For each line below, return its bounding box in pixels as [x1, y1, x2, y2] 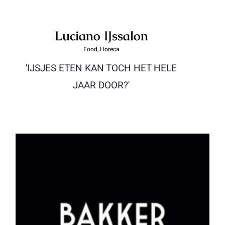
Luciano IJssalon [54, 27, 148, 44]
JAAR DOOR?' [73, 78, 130, 92]
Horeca [99, 44, 120, 54]
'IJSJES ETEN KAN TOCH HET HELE [26, 61, 177, 75]
